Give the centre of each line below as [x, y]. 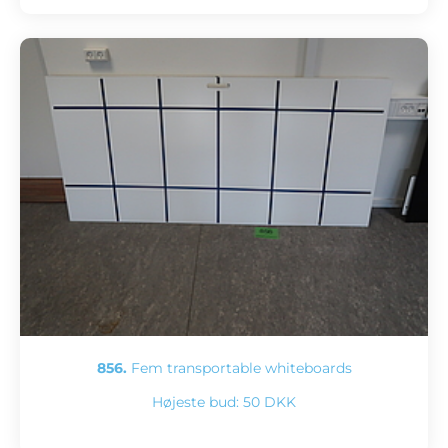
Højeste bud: [197, 401]
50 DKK [269, 401]
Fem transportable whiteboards [239, 367]
